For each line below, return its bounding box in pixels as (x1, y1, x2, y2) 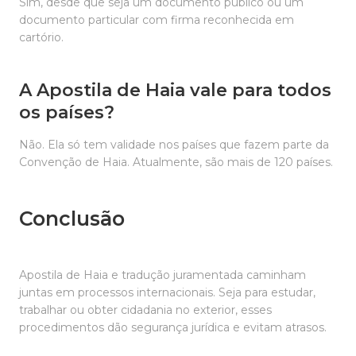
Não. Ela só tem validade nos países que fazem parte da (19, 137, 329, 152)
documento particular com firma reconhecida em (19, 13, 294, 27)
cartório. (19, 30, 64, 44)
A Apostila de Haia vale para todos (19, 79, 331, 101)
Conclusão (19, 207, 125, 230)
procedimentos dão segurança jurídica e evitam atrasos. (19, 320, 327, 335)
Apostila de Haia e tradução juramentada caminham (19, 268, 306, 282)
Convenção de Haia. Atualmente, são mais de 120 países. (19, 155, 333, 169)
